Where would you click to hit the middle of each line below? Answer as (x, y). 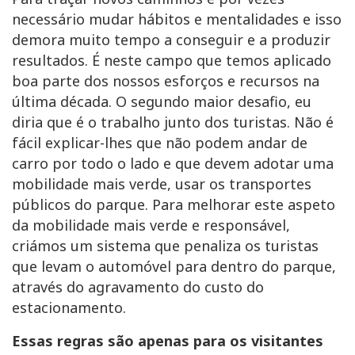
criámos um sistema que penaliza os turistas (165, 246)
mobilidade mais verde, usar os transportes (162, 184)
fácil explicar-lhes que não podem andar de (160, 143)
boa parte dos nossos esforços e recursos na (166, 81)
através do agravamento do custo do (138, 287)
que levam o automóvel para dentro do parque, (174, 267)
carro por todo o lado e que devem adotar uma (173, 164)
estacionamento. (69, 308)
